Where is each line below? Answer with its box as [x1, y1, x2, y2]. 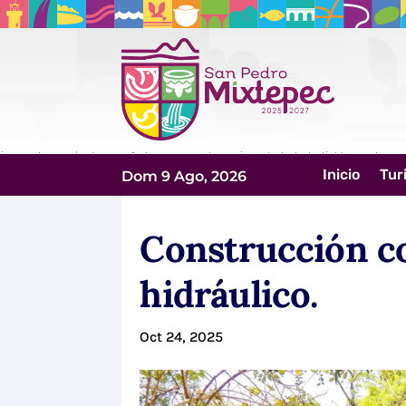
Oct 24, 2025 [140, 328, 224, 346]
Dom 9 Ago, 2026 [121, 167, 247, 185]
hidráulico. [140, 271, 318, 318]
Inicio [323, 165, 361, 183]
